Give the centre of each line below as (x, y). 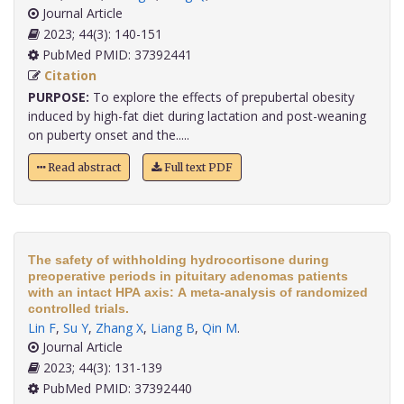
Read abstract (83, 168)
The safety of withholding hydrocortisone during (179, 260)
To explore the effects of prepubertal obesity (222, 97)
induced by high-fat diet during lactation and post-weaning (197, 116)
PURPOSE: (59, 97)
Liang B (173, 328)
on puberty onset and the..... (109, 135)
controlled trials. (78, 309)
